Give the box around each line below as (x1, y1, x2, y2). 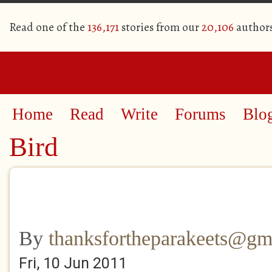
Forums (175, 105, 226, 123)
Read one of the (9, 19, 87, 35)
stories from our (119, 19, 202, 35)
